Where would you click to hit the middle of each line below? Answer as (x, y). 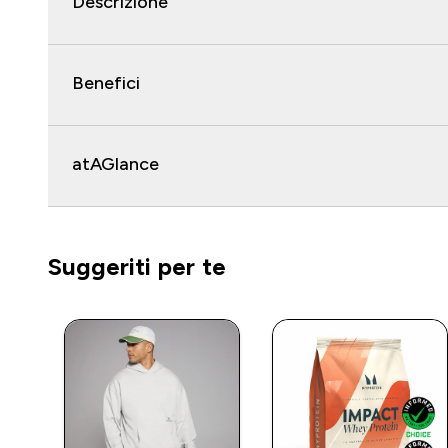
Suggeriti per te (137, 266)
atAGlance (115, 164)
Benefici (106, 83)
